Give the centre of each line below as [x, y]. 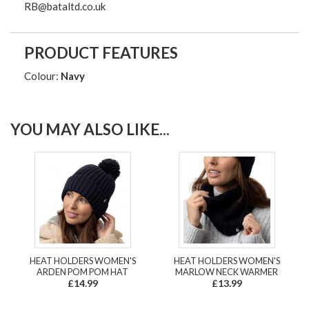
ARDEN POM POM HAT [82, 271]
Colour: [42, 76]
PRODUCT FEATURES [101, 53]
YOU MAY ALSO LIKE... [90, 129]
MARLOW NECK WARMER [227, 271]
